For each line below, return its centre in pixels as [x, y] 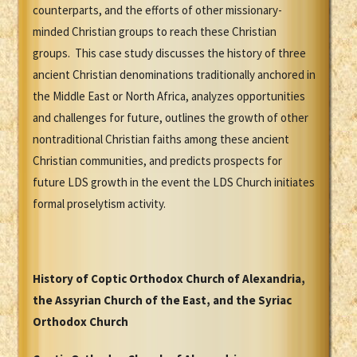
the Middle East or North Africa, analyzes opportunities [169, 96]
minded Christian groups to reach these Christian [155, 32]
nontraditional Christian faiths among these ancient [161, 139]
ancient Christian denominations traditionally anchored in [174, 75]
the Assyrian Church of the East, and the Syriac [162, 300]
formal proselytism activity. [99, 204]
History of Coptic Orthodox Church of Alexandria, [169, 279]
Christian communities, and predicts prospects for [157, 161]
